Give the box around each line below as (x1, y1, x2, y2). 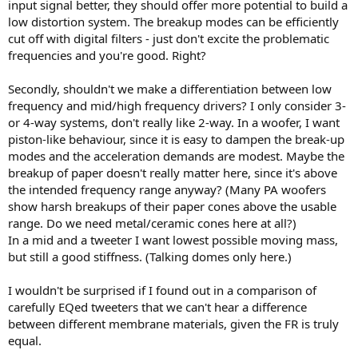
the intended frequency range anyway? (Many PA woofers (8, 181, 326, 197)
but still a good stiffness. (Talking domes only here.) (8, 249, 292, 265)
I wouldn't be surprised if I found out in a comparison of (8, 282, 316, 298)
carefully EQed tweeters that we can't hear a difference (8, 299, 307, 315)
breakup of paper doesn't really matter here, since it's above (8, 165, 337, 181)
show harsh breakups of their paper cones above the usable (8, 198, 336, 214)
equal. (8, 332, 42, 348)
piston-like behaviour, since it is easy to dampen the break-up (8, 131, 344, 147)
